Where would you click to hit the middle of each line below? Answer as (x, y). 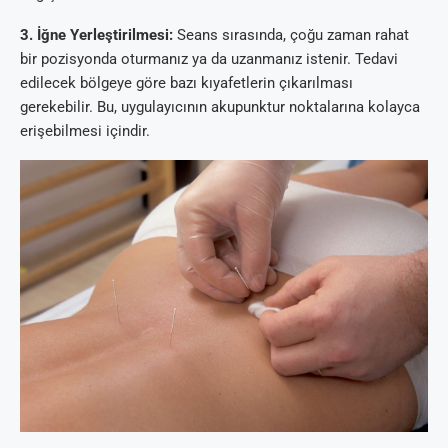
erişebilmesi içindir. (85, 130)
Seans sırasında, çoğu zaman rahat (291, 34)
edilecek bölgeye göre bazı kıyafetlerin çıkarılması (186, 82)
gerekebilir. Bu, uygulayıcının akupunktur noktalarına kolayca (220, 106)
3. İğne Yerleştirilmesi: (96, 34)
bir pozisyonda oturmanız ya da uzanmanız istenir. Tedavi (209, 58)
